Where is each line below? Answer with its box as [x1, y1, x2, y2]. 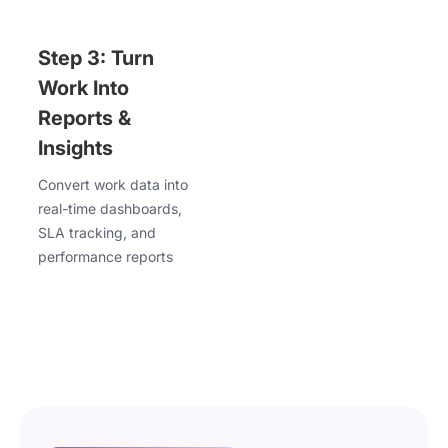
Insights [38, 136, 113, 161]
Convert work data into [38, 176, 188, 194]
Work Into [38, 76, 129, 101]
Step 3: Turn [38, 46, 154, 71]
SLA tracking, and [38, 224, 156, 242]
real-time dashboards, [38, 200, 182, 218]
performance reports [38, 248, 173, 266]
